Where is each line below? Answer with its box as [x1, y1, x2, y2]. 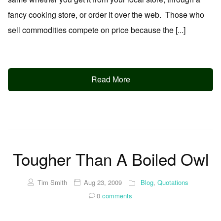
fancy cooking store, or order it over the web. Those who [8, 9, 204, 21]
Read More [91, 73, 130, 85]
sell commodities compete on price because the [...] [8, 24, 185, 36]
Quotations [157, 178, 188, 187]
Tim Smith [37, 178, 67, 187]
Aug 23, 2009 [84, 178, 122, 187]
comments [100, 191, 132, 201]
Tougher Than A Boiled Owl [12, 147, 209, 171]
